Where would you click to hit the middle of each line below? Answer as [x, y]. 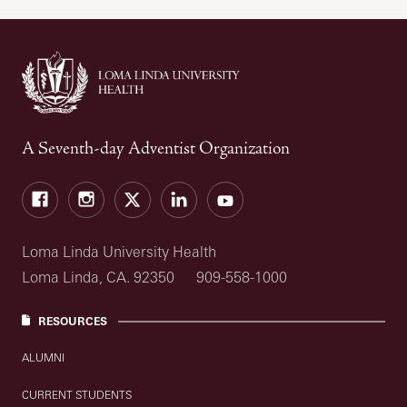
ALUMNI [44, 357]
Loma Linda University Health [119, 251]
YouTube [243, 193]
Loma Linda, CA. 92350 [99, 277]
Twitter [143, 193]
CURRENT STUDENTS [77, 394]
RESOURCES [73, 322]
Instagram [107, 193]
